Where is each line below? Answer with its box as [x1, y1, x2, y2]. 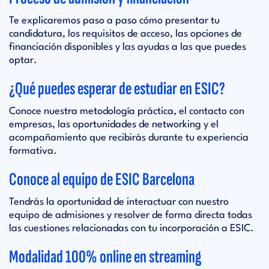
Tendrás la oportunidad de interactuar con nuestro [9, 197, 229, 207]
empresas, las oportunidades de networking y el [9, 119, 219, 130]
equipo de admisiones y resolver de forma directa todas [9, 210, 252, 220]
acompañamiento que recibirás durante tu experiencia [9, 133, 249, 143]
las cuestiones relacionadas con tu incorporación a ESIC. [9, 223, 254, 234]
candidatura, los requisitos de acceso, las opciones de [9, 29, 242, 39]
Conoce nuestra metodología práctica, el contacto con [9, 106, 244, 116]
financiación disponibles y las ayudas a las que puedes [9, 42, 246, 52]
